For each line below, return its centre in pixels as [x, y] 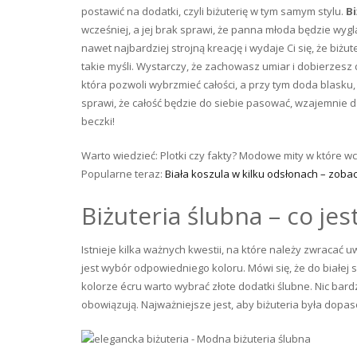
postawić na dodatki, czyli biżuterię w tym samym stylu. [214, 11]
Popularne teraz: [123, 174]
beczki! [98, 121]
